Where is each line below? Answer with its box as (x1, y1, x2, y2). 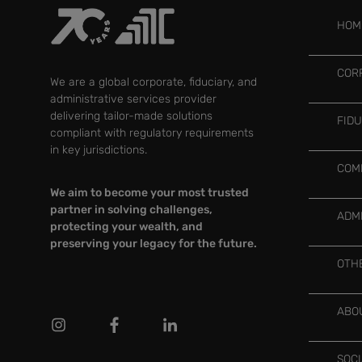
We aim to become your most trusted (50, 185, 249, 200)
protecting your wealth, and (50, 219, 203, 234)
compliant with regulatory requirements (50, 125, 254, 140)
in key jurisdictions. (50, 142, 147, 157)
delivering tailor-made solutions (50, 108, 213, 123)
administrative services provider (50, 91, 217, 106)
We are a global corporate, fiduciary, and (50, 74, 257, 89)
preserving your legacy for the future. (50, 236, 257, 250)
